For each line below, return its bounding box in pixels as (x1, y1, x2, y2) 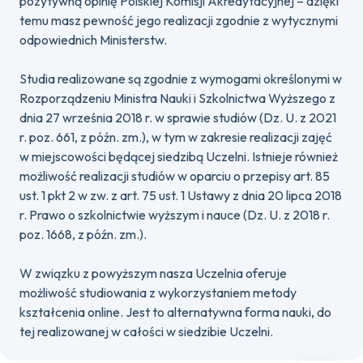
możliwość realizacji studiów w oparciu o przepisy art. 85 (19, 168, 330, 184)
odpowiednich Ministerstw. (19, 32, 167, 48)
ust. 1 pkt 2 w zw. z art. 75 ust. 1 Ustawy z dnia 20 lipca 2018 (19, 187, 342, 203)
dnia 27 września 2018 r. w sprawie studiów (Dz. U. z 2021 (19, 109, 336, 126)
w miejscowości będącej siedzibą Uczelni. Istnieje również (19, 148, 338, 164)
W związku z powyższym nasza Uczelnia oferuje (19, 265, 287, 281)
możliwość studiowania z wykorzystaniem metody (19, 284, 297, 301)
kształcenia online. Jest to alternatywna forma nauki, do (19, 304, 331, 320)
